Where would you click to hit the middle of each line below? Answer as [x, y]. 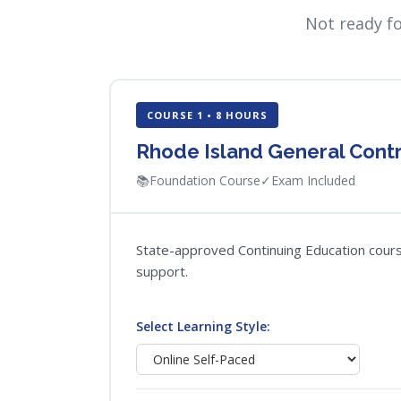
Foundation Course [205, 180]
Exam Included [313, 180]
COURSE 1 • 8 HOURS [207, 115]
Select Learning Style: [203, 326]
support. [162, 271]
